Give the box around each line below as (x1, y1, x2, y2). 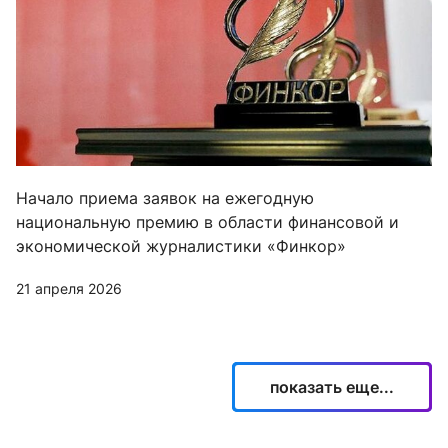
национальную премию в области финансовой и (16, 211, 399, 232)
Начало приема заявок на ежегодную (16, 187, 314, 208)
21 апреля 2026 (16, 279, 122, 297)
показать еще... (270, 376, 394, 397)
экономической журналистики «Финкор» (16, 235, 346, 256)
